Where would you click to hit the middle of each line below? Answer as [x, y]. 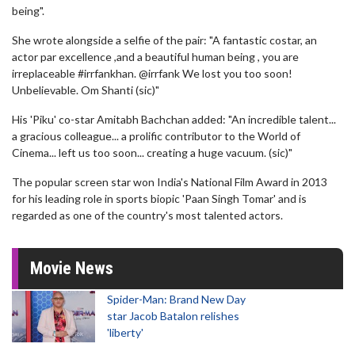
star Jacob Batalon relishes [173, 316]
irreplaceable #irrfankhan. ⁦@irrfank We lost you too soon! [152, 73]
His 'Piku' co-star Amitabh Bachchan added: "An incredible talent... [174, 119]
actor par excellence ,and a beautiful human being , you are [155, 57]
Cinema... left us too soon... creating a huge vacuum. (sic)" [152, 153]
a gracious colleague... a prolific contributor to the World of [156, 136]
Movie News [72, 268]
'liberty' [125, 332]
